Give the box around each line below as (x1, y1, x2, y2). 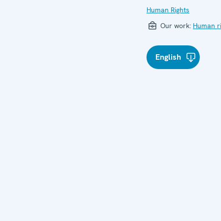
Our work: (158, 21, 193, 30)
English (155, 51, 181, 62)
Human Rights (147, 5, 189, 14)
